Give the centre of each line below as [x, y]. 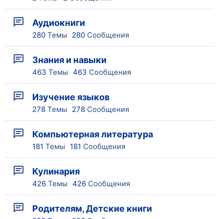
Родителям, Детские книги [92, 208]
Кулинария [56, 171]
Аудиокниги [59, 23]
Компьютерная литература [93, 134]
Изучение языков [71, 97]
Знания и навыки [69, 60]
